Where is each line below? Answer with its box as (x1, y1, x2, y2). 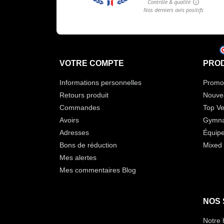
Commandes (59, 103, 100, 112)
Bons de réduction (59, 141, 117, 149)
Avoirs (59, 116, 79, 124)
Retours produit (59, 91, 108, 99)
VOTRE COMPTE (59, 59, 124, 68)
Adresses (59, 128, 89, 137)
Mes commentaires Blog (59, 166, 136, 174)
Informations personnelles (59, 78, 141, 87)
